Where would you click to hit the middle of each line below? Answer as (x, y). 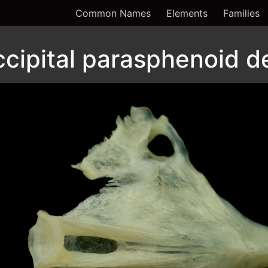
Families (241, 13)
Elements (187, 13)
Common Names (113, 13)
